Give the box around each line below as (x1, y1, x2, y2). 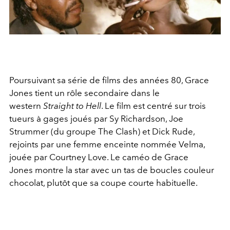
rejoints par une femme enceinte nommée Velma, (9, 139, 205, 150)
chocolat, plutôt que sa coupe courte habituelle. (9, 178, 198, 188)
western (9, 101, 43, 111)
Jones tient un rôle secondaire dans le (9, 88, 160, 99)
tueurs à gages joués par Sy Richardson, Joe (9, 113, 183, 124)
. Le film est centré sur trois (101, 101, 206, 111)
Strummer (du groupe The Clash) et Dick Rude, (9, 126, 195, 137)
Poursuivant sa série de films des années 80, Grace (9, 75, 209, 86)
